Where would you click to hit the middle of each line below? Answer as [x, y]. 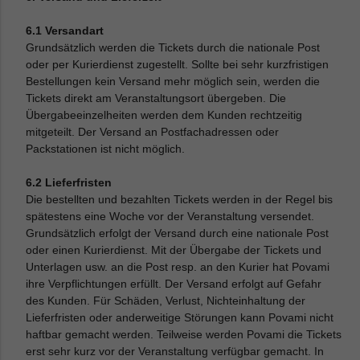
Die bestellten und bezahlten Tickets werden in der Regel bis [180, 199]
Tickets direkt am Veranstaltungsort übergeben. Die [156, 98]
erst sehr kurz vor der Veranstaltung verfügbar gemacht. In [175, 351]
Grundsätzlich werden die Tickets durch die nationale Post [173, 47]
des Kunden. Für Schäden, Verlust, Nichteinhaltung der [166, 301]
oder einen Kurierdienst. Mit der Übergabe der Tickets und [174, 250]
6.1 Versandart [65, 31]
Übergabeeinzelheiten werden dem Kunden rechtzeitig [164, 115]
